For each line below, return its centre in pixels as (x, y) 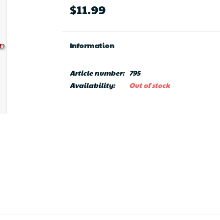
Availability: (92, 85)
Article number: (97, 73)
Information (92, 45)
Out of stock (149, 85)
